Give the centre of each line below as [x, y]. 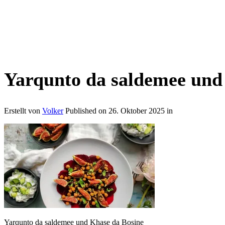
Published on [87, 110]
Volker [53, 110]
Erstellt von [23, 110]
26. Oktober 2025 [137, 110]
